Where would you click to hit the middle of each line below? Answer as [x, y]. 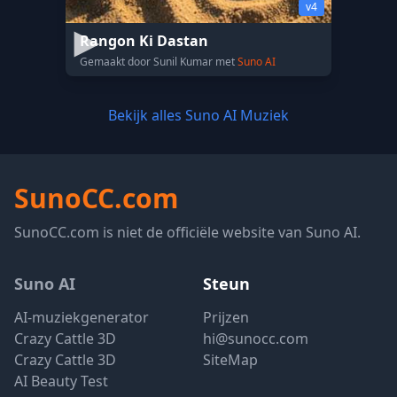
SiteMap [230, 360]
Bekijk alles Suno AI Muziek [198, 115]
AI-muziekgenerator [82, 317]
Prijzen [226, 317]
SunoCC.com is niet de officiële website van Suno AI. [187, 232]
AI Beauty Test [61, 381]
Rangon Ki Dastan [144, 41]
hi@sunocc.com [256, 339]
